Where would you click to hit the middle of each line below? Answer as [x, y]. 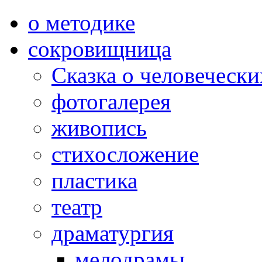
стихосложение [125, 154]
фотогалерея [111, 101]
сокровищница [100, 49]
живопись [99, 128]
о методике [82, 23]
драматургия [113, 233]
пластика [94, 180]
